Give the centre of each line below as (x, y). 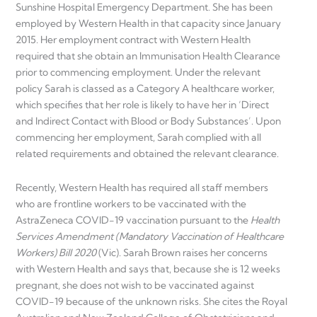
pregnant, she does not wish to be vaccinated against (135, 285)
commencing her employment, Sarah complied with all (138, 138)
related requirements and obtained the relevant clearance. (147, 154)
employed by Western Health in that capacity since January (148, 24)
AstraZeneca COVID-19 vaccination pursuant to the (133, 220)
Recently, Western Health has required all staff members (142, 187)
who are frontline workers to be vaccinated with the (131, 203)
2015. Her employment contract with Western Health (133, 40)
